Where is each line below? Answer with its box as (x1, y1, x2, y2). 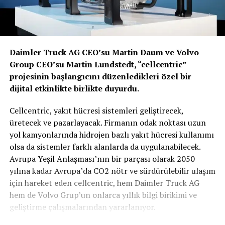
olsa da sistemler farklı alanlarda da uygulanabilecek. (9, 141, 200, 152)
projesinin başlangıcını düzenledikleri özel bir (9, 70, 191, 82)
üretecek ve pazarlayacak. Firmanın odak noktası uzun (9, 117, 206, 128)
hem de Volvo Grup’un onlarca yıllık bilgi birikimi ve (9, 189, 197, 200)
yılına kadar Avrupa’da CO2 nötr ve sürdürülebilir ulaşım (9, 165, 215, 176)
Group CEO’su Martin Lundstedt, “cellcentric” (9, 58, 186, 70)
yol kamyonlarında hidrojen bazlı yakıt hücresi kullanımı (9, 129, 214, 140)
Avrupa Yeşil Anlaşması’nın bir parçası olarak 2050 (9, 153, 195, 164)
